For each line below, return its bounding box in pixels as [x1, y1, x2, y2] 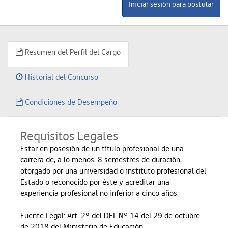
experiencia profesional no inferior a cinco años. [20, 188, 179, 198]
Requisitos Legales [20, 128, 118, 144]
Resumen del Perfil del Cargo [23, 47, 121, 57]
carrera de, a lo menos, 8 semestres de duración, [20, 154, 182, 164]
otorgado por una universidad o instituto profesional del [20, 165, 206, 176]
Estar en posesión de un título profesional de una [20, 143, 184, 153]
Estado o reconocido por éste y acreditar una [20, 177, 169, 187]
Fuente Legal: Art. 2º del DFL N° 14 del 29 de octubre [20, 210, 200, 220]
